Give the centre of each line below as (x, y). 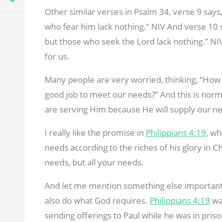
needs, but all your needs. (94, 163)
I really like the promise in (95, 133)
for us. (57, 56)
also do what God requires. (97, 201)
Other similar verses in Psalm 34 (107, 12)
